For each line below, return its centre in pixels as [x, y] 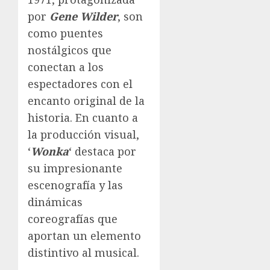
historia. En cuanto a [83, 117]
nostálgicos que [70, 50]
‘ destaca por [102, 151]
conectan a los [66, 67]
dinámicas [55, 202]
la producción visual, [83, 134]
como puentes [65, 33]
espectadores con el [80, 83]
